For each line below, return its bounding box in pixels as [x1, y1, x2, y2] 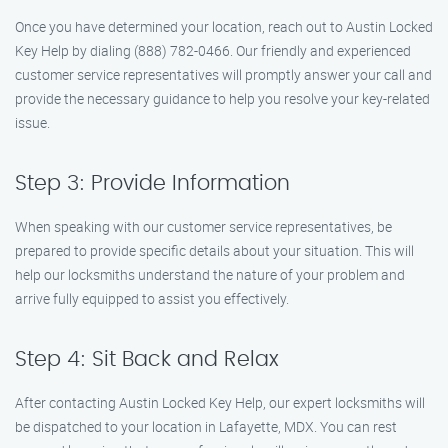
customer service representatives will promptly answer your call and [15, 65, 432, 84]
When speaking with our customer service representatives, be [15, 217, 392, 236]
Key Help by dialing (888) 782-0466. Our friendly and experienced [15, 41, 411, 60]
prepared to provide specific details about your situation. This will [15, 241, 414, 260]
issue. [15, 113, 50, 132]
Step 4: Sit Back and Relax [15, 349, 279, 370]
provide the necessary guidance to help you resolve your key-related [15, 89, 430, 108]
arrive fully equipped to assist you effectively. [15, 289, 289, 308]
